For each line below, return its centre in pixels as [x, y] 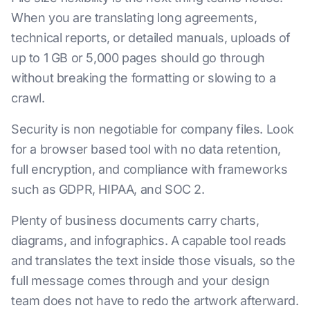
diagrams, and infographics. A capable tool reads [149, 240]
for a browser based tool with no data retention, [146, 149]
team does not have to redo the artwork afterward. [155, 300]
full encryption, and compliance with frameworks [149, 169]
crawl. [28, 98]
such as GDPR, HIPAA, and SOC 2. [108, 189]
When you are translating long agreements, [134, 17]
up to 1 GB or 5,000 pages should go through [138, 57]
